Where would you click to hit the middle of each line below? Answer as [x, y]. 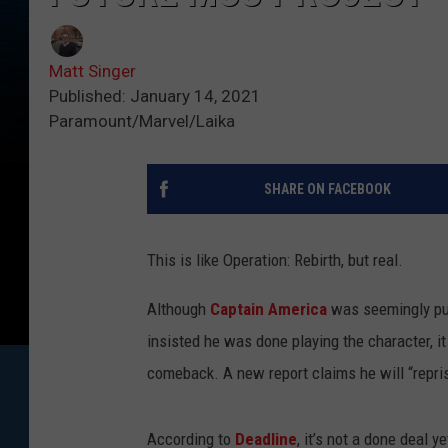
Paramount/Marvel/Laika [142, 121]
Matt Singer [92, 71]
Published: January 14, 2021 [155, 96]
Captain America [268, 309]
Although [178, 309]
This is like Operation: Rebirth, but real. [275, 260]
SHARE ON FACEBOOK [327, 189]
